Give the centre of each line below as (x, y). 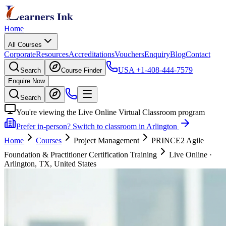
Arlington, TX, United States (50, 164)
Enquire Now (26, 81)
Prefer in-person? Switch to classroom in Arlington (97, 126)
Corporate (20, 54)
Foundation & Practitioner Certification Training (80, 155)
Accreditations (92, 54)
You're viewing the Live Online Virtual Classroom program (110, 112)
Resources (52, 54)
